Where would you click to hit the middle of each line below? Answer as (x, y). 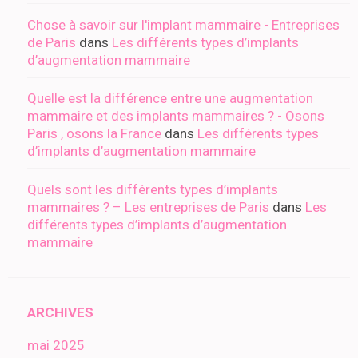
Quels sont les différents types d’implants (153, 190)
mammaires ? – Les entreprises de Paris (148, 207)
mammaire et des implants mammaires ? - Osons (176, 116)
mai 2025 (56, 346)
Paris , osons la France (94, 134)
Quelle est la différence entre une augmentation (170, 99)
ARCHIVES (60, 313)
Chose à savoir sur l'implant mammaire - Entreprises (183, 25)
